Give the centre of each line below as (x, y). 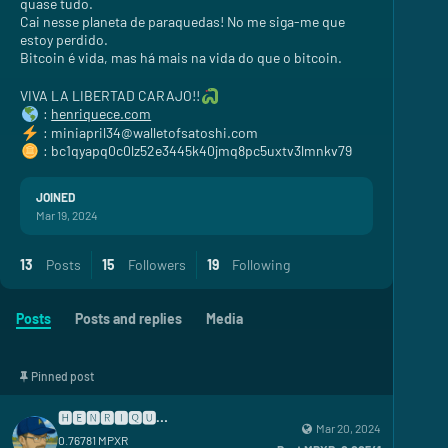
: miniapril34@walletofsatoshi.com (149, 132)
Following (259, 264)
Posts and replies (128, 318)
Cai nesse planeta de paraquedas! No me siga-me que (182, 21)
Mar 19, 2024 (67, 214)
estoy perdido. (64, 39)
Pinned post (63, 375)
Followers (155, 264)
